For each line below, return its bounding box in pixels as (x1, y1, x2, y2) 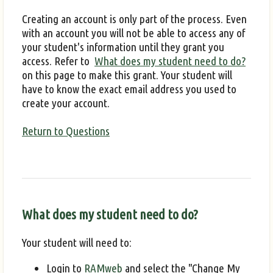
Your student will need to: (22, 236, 132, 250)
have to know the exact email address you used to (22, 82, 236, 96)
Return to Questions (22, 124, 110, 138)
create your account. (22, 96, 110, 110)
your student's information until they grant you (22, 40, 224, 54)
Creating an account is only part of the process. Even (22, 12, 247, 26)
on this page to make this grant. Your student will (22, 68, 232, 82)
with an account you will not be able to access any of (22, 26, 245, 40)
